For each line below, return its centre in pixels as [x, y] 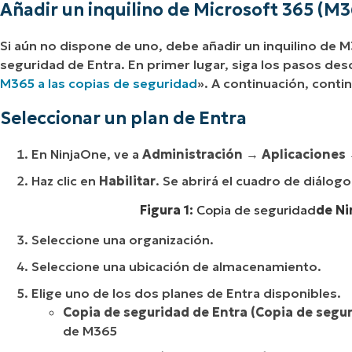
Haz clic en [65, 181]
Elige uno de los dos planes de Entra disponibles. [186, 293]
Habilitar [127, 181]
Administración [192, 154]
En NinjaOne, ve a [87, 154]
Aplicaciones [302, 154]
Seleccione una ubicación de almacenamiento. [176, 266]
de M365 [90, 330]
